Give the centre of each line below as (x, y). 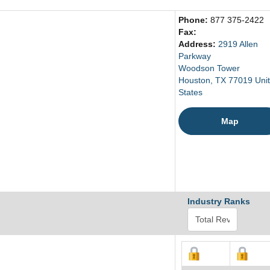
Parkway (195, 56)
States (190, 93)
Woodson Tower (209, 68)
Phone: (194, 20)
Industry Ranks (219, 202)
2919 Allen (238, 44)
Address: (198, 44)
